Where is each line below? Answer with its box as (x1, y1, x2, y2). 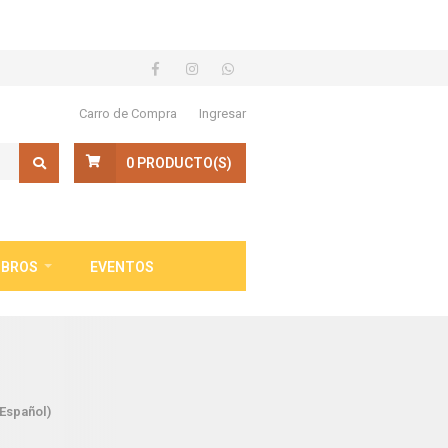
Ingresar (199, 106, 246, 121)
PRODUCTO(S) (137, 155, 232, 171)
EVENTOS (90, 259, 154, 275)
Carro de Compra (79, 106, 177, 121)
